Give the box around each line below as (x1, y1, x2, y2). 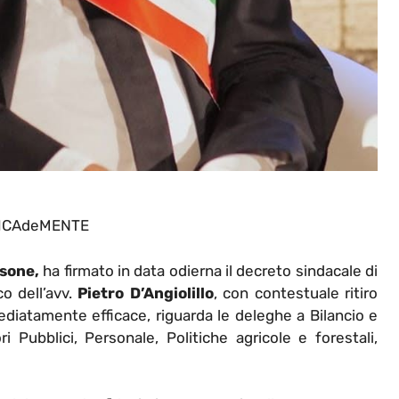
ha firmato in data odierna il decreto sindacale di (38, 261, 379, 280)
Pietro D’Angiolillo (77, 283, 214, 302)
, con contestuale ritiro (213, 283, 379, 302)
